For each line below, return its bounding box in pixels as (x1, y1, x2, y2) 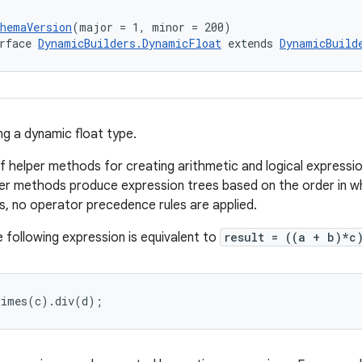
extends (221, 36, 280, 51)
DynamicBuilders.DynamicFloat (38, 36, 221, 51)
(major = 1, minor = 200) (72, 19, 231, 35)
